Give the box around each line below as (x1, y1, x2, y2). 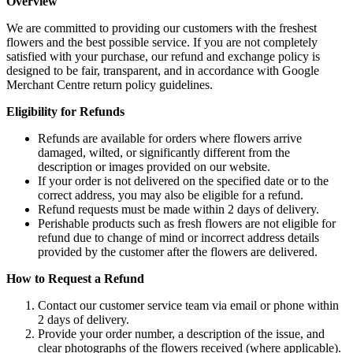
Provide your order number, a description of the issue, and (38, 326, 325, 340)
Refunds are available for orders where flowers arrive (38, 131, 302, 145)
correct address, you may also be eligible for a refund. (38, 188, 303, 202)
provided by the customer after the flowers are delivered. (38, 244, 318, 258)
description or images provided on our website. (38, 159, 270, 173)
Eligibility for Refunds (6, 104, 124, 118)
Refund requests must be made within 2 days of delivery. (38, 202, 319, 216)
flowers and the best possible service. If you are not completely (6, 35, 318, 49)
